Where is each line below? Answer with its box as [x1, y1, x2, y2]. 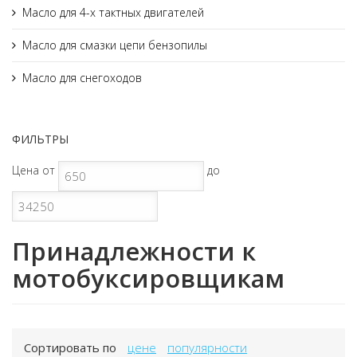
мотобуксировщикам [12, 261, 284, 295]
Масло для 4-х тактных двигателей [22, 5, 204, 20]
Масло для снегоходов [22, 70, 142, 85]
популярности [167, 339, 247, 355]
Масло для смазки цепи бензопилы [22, 37, 207, 53]
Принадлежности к [12, 234, 256, 268]
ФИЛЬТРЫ [12, 131, 69, 147]
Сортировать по [24, 339, 116, 355]
